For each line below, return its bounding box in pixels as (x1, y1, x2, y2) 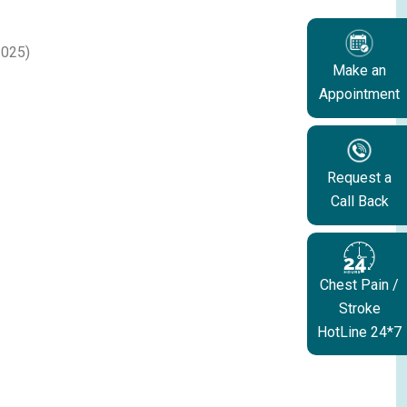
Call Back (330, 192, 389, 210)
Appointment (319, 84, 400, 103)
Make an (333, 61, 386, 79)
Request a (327, 168, 392, 186)
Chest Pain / (320, 275, 399, 293)
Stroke (338, 299, 381, 317)
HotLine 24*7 (317, 323, 402, 341)
